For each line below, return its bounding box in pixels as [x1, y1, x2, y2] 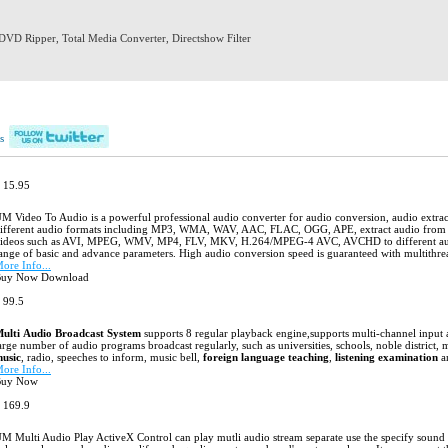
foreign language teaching [203, 351, 329, 363]
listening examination [335, 351, 438, 363]
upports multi [314, 327, 376, 339]
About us [224, 96, 272, 110]
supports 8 [141, 327, 195, 339]
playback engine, [231, 327, 310, 339]
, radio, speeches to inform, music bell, [21, 351, 203, 363]
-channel [376, 327, 416, 339]
